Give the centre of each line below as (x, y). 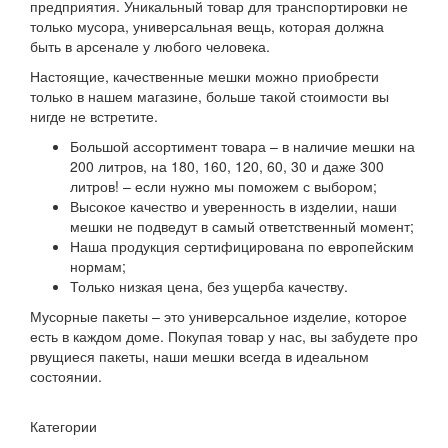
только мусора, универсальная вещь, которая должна (207, 25)
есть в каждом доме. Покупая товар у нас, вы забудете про (224, 335)
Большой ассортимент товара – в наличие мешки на (242, 145)
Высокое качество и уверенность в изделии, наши (233, 205)
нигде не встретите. (94, 115)
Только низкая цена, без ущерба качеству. (209, 285)
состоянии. (66, 375)
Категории (63, 425)
